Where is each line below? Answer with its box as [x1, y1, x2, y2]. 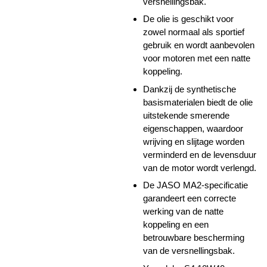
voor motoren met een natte [143, 53, 250, 63]
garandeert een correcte [143, 193, 236, 203]
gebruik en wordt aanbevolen [143, 40, 254, 50]
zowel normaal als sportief [143, 27, 244, 37]
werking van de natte [143, 206, 223, 216]
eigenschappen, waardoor [143, 123, 243, 133]
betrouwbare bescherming [143, 232, 244, 243]
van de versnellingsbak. [143, 246, 235, 256]
